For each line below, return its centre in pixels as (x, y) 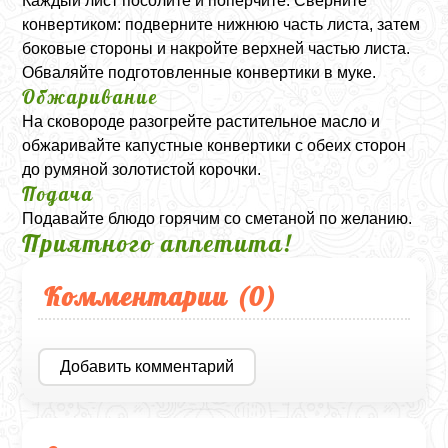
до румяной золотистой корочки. (142, 169)
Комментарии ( (147, 295)
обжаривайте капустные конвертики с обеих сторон (214, 145)
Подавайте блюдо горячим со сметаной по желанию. (217, 218)
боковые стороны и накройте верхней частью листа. (216, 48)
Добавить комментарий (147, 366)
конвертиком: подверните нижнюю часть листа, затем (221, 24)
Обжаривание (90, 96)
